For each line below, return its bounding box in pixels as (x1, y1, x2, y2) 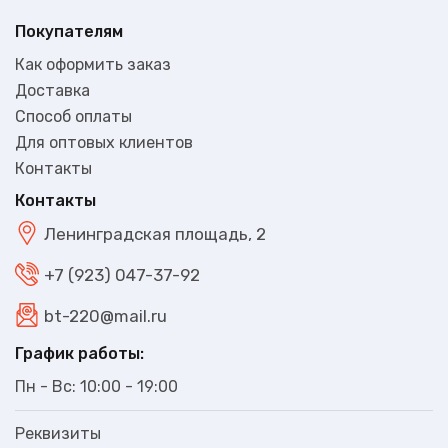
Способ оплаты (15, 106, 132, 126)
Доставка (15, 80, 90, 100)
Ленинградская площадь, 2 (44, 224, 266, 245)
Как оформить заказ (15, 54, 171, 74)
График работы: (15, 343, 144, 363)
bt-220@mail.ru (44, 306, 167, 327)
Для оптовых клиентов (15, 132, 193, 152)
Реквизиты (15, 423, 101, 443)
